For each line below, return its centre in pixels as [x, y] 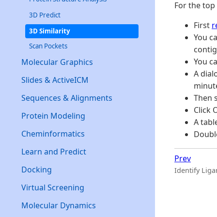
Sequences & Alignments [67, 98]
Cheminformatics [53, 133]
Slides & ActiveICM [55, 80]
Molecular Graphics [57, 62]
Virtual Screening [53, 187]
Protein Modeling [53, 116]
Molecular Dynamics [59, 205]
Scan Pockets [48, 46]
